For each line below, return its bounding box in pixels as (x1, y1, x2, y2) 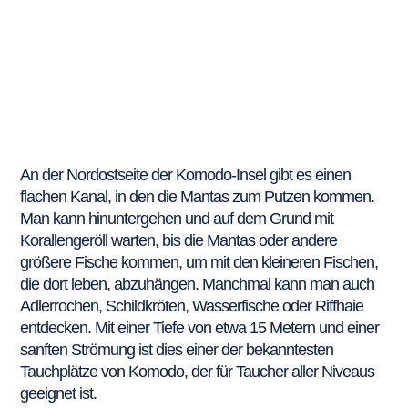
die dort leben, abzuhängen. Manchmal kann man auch (20, 274, 375, 293)
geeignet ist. (20, 383, 101, 403)
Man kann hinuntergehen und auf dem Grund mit (20, 209, 334, 228)
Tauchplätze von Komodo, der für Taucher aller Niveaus (20, 362, 375, 381)
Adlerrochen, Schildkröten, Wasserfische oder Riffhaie (20, 296, 364, 315)
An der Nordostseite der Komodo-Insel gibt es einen (20, 165, 352, 184)
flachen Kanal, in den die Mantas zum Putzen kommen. (20, 187, 375, 206)
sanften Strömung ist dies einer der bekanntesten (20, 340, 334, 359)
